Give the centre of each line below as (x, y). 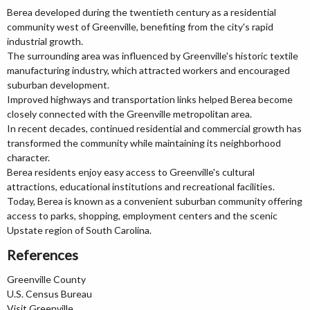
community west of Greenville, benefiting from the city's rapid (140, 27)
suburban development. (58, 85)
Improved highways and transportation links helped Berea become (150, 100)
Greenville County (46, 280)
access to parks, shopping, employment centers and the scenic (142, 216)
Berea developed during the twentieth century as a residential (142, 12)
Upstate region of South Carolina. (79, 230)
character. (28, 158)
